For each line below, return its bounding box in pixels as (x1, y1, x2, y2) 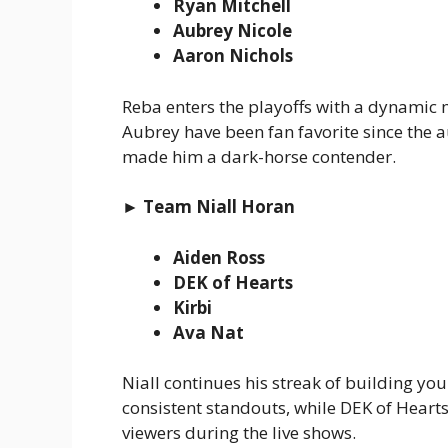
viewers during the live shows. (122, 421, 356, 445)
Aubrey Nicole (173, 19, 292, 43)
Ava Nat (173, 320, 244, 344)
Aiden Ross (173, 245, 265, 269)
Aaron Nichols (173, 44, 293, 68)
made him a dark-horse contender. (122, 144, 396, 168)
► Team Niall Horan (122, 195, 295, 219)
